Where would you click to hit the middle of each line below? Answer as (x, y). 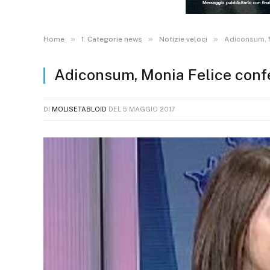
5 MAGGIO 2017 (149, 109)
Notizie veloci (183, 39)
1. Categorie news (112, 39)
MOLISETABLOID (79, 109)
